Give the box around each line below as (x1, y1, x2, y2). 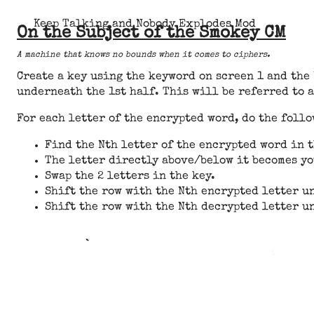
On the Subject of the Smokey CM (17, 25, 286, 42)
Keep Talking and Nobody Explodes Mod (34, 19, 256, 30)
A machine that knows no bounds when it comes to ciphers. (17, 51, 270, 60)
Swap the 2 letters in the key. (45, 171, 215, 182)
